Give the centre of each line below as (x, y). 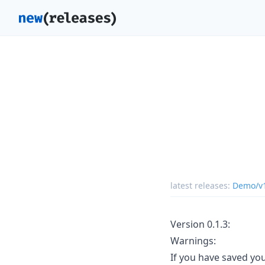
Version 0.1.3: (200, 224)
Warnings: (193, 240)
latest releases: (201, 185)
